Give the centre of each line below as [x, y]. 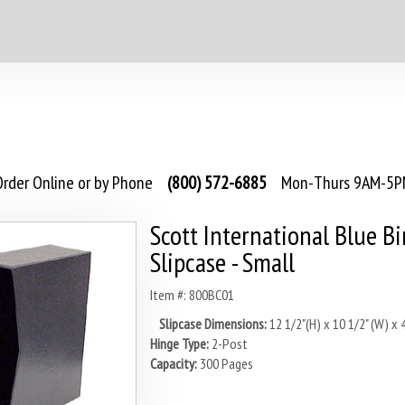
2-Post [229, 344]
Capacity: [173, 363]
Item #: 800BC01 [192, 295]
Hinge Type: [179, 344]
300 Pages [226, 363]
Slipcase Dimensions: [212, 324]
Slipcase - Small [222, 262]
